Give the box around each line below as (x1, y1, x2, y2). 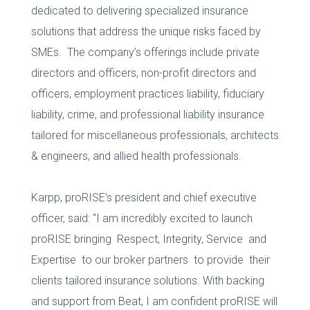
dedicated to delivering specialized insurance (30, 3, 248, 17)
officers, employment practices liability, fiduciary (30, 86, 264, 100)
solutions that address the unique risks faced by (30, 24, 261, 38)
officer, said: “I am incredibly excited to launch (30, 211, 253, 225)
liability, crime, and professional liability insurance (30, 107, 264, 121)
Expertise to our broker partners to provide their (30, 253, 270, 266)
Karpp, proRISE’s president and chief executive (30, 190, 257, 204)
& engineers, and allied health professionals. (30, 149, 241, 163)
